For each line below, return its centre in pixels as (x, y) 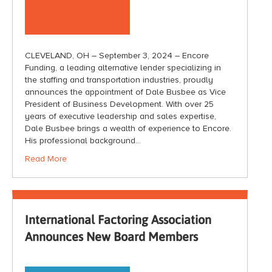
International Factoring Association (118, 219)
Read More (46, 158)
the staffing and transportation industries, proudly (119, 80)
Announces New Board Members (111, 236)
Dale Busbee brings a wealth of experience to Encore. (128, 128)
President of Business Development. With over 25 (119, 104)
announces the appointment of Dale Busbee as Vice (125, 92)
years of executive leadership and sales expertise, (121, 116)
